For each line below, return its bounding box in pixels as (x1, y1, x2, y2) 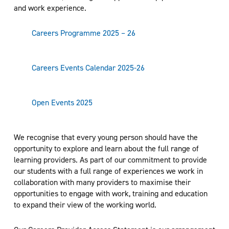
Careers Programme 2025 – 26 (31, 27, 135, 38)
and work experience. (13, 2, 86, 13)
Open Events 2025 (31, 97, 93, 108)
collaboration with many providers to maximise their (13, 176, 191, 188)
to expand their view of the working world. (13, 199, 156, 210)
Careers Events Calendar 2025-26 (31, 62, 145, 73)
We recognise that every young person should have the (13, 131, 198, 143)
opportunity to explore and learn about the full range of (13, 143, 199, 154)
